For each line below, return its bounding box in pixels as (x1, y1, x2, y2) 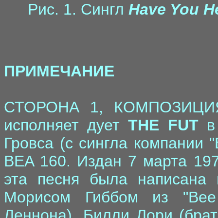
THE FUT (128, 116, 199, 134)
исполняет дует (4, 116, 128, 134)
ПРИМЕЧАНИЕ (4, 62, 114, 80)
